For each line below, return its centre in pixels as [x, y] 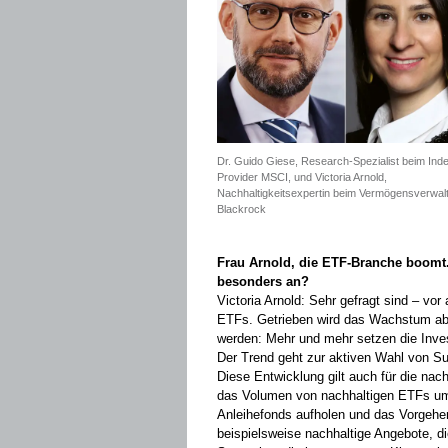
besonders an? [263, 281]
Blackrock [241, 209]
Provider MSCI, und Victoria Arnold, [302, 177]
